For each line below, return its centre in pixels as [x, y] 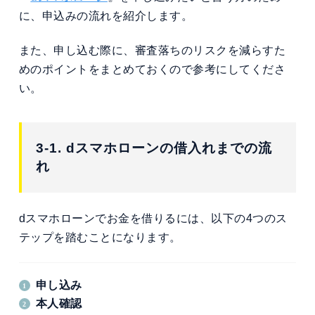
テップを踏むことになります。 [100, 238]
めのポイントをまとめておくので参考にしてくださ [152, 69]
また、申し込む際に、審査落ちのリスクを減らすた [152, 50]
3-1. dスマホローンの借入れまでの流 [154, 148]
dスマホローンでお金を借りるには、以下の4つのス [153, 219]
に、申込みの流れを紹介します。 [106, 15]
